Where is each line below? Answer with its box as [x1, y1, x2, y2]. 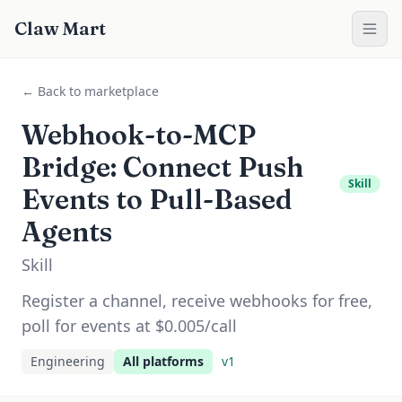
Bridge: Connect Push [22, 151, 303, 184]
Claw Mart [14, 17, 106, 39]
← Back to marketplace [22, 83, 159, 100]
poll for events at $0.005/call [22, 315, 237, 336]
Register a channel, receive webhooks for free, [22, 290, 372, 311]
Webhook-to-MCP [22, 118, 256, 152]
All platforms [123, 353, 204, 370]
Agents [22, 215, 112, 249]
